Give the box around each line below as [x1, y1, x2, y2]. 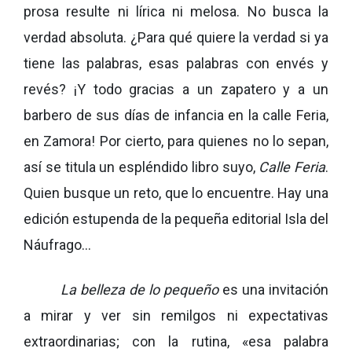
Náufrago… [24, 236, 91, 253]
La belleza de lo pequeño [60, 281, 219, 298]
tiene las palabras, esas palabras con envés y [24, 55, 328, 71]
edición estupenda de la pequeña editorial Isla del [24, 211, 328, 227]
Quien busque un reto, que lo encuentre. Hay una [24, 185, 328, 201]
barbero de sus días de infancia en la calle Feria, [24, 107, 328, 123]
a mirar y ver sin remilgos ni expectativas [24, 307, 328, 324]
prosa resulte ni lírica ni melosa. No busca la [24, 3, 328, 20]
